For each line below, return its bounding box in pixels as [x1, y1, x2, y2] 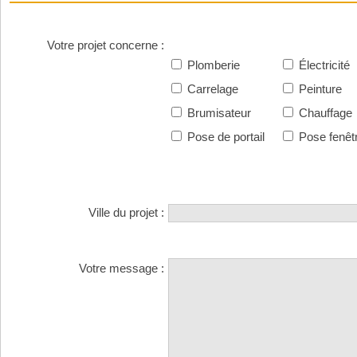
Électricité [296, 58, 350, 72]
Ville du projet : [88, 206, 164, 219]
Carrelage [184, 82, 238, 96]
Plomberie [184, 58, 240, 72]
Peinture [296, 82, 342, 96]
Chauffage [296, 106, 352, 120]
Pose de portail [184, 130, 265, 143]
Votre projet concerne [47, 38, 158, 52]
